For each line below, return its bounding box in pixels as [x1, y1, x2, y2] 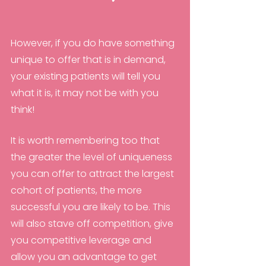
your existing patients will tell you [11, 69, 163, 84]
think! [11, 103, 34, 117]
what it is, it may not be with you [11, 86, 161, 100]
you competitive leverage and [11, 233, 154, 248]
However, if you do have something [11, 36, 177, 50]
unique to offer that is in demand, [11, 53, 168, 67]
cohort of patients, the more [11, 183, 144, 198]
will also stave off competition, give [11, 217, 176, 231]
